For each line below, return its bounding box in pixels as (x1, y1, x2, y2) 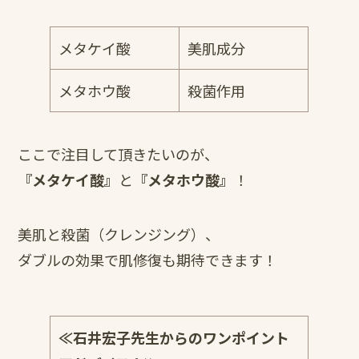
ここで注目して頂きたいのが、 (18, 143, 220, 164)
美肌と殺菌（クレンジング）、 (18, 223, 220, 244)
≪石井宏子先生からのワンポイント (58, 326, 290, 348)
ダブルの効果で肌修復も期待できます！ (18, 248, 278, 270)
